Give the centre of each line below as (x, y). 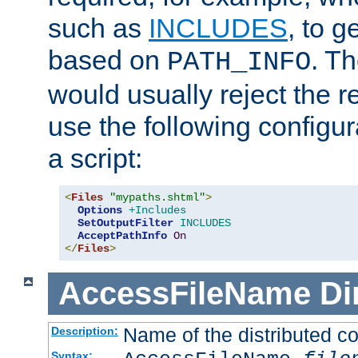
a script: (95, 159)
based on (107, 60)
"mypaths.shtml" (157, 198)
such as (98, 28)
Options (100, 211)
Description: (84, 330)
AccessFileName (184, 294)
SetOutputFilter (125, 223)
